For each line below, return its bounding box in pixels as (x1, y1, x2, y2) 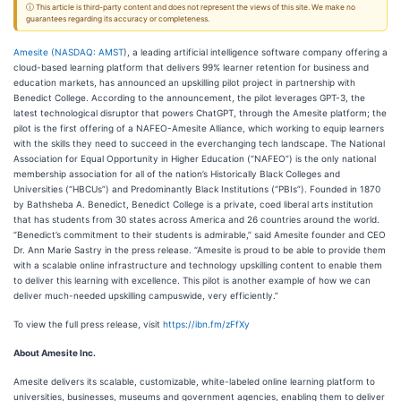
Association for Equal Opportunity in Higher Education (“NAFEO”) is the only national (13, 153, 376, 164)
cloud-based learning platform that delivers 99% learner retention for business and (13, 62, 369, 73)
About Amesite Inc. (13, 347, 96, 358)
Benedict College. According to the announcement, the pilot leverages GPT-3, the (13, 92, 365, 103)
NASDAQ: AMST (55, 47, 124, 57)
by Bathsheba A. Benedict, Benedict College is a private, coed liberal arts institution (13, 199, 373, 209)
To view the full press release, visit (13, 319, 163, 329)
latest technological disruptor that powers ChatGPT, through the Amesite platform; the (13, 107, 387, 118)
